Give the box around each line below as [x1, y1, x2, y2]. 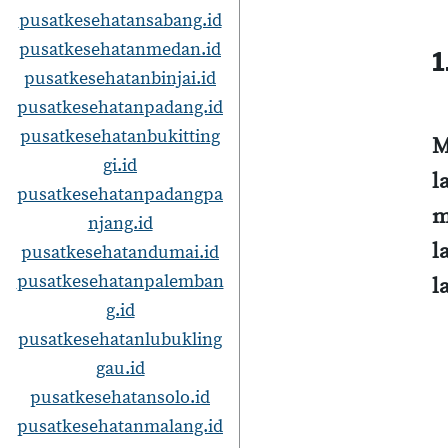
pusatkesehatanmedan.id [19, 38, 221, 61]
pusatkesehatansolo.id [30, 386, 210, 409]
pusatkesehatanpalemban [16, 270, 224, 293]
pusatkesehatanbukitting [20, 125, 220, 148]
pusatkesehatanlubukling [18, 328, 222, 351]
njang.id [87, 212, 153, 235]
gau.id [95, 357, 145, 380]
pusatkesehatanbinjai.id [24, 67, 216, 90]
